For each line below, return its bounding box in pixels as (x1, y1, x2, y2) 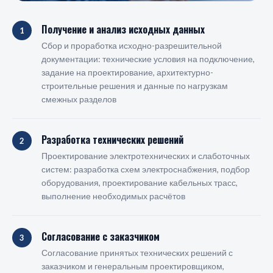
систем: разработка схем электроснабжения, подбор (41, 164, 250, 174)
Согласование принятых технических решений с (41, 247, 233, 258)
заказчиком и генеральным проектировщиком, (41, 261, 224, 271)
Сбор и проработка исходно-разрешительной (41, 40, 222, 51)
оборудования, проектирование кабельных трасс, (41, 177, 238, 188)
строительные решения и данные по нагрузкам (41, 80, 228, 91)
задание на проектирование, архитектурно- (41, 67, 213, 77)
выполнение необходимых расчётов (41, 191, 185, 201)
